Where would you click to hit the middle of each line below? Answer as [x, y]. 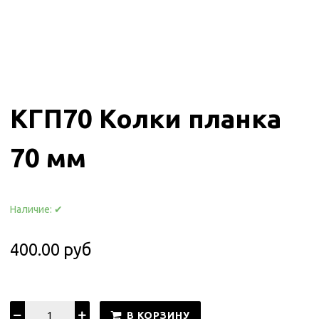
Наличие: [32, 209]
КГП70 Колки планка [146, 118]
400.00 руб [51, 249]
